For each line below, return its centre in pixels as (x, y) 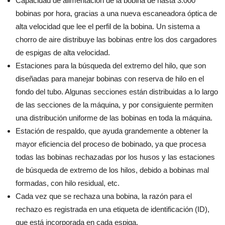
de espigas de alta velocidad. (63, 52)
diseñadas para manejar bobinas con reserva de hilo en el (110, 79)
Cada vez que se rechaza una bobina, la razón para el (104, 196)
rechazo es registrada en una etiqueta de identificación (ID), (113, 209)
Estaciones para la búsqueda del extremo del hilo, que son (111, 66)
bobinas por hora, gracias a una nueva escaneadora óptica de (116, 13)
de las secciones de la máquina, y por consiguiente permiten (114, 105)
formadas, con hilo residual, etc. (68, 183)
